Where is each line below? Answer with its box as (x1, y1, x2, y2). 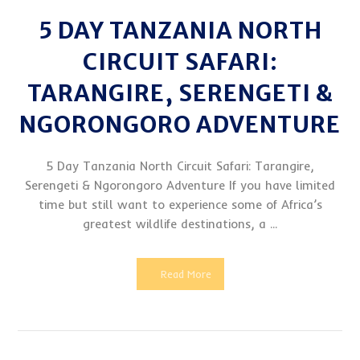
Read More (160, 268, 211, 281)
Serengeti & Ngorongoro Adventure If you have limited (25, 177, 335, 193)
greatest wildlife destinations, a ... (83, 215, 277, 231)
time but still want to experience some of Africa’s (38, 196, 322, 212)
